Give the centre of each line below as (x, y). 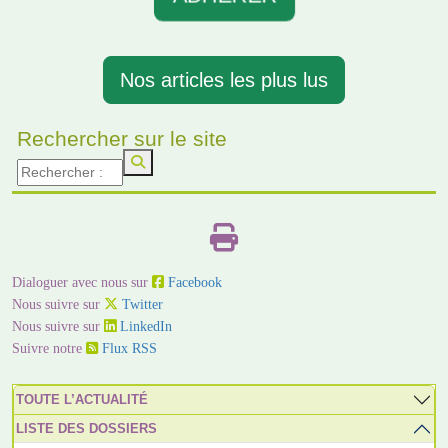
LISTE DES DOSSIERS (86, 428)
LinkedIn (144, 325)
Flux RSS (127, 347)
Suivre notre (49, 347)
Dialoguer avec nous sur (82, 281)
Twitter (140, 303)
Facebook (193, 281)
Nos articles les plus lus (224, 79)
